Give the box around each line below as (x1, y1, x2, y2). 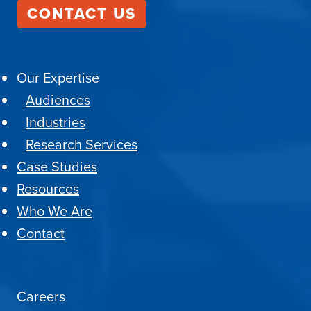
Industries (26, 112, 85, 133)
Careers (17, 286, 65, 307)
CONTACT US (27, 1, 136, 25)
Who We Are (17, 201, 92, 221)
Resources (17, 178, 79, 199)
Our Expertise (17, 67, 99, 88)
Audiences (26, 90, 90, 110)
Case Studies (17, 156, 97, 177)
